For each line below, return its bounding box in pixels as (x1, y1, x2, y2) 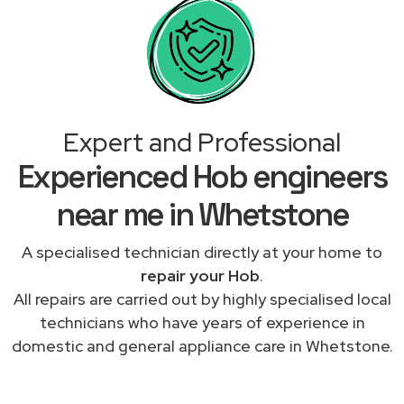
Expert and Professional (63, 124, 341, 160)
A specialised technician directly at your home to (22, 241, 382, 262)
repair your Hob (141, 264, 260, 286)
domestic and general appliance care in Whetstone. (11, 335, 393, 356)
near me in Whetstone (56, 194, 348, 234)
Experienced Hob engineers (17, 156, 387, 197)
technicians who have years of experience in (39, 311, 365, 333)
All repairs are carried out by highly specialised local (13, 288, 391, 309)
